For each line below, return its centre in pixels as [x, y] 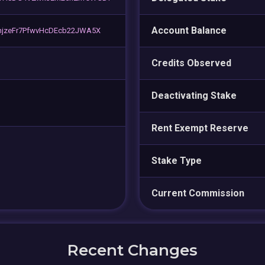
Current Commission [198, 193]
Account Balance [189, 30]
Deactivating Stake [194, 95]
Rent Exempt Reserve [200, 128]
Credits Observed [191, 63]
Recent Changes [132, 250]
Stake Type [177, 160]
